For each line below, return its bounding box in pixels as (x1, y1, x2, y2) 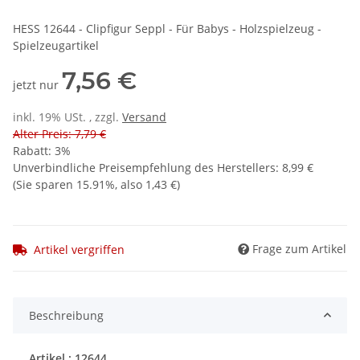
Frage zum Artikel (252, 240, 346, 256)
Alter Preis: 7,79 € (13, 126, 106, 142)
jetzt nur (13, 77, 62, 93)
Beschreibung (29, 307, 104, 323)
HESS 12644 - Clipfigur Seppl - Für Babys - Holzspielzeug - (13, 21, 321, 37)
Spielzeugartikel (13, 38, 99, 54)
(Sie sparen (13, 177, 76, 193)
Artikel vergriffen (34, 241, 125, 257)
